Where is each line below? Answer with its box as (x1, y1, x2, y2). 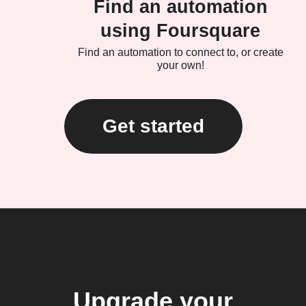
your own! (156, 59, 204, 72)
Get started (102, 115, 204, 137)
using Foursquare (100, 20, 260, 42)
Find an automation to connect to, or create (77, 46, 283, 59)
